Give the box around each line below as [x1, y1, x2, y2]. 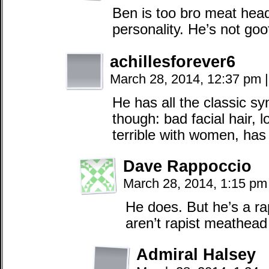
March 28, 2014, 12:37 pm [110, 71, 265, 86]
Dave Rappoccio [123, 157, 252, 175]
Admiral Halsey [136, 245, 256, 264]
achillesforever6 [110, 52, 235, 71]
